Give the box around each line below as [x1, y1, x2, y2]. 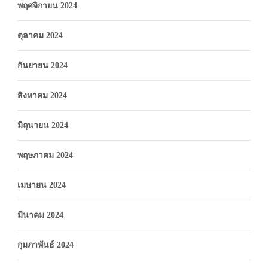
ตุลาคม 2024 [17, 31, 63, 40]
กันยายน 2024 [17, 60, 68, 70]
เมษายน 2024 [17, 180, 66, 190]
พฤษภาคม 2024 [17, 150, 73, 160]
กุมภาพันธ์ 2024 [17, 240, 74, 249]
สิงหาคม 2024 [17, 90, 67, 100]
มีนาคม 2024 [17, 210, 63, 220]
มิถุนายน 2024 [17, 120, 68, 130]
